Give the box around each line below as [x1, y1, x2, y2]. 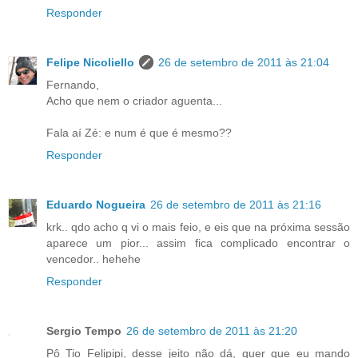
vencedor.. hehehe [46, 252, 141, 265]
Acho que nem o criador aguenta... [46, 93, 222, 107]
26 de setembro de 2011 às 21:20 [126, 324, 297, 337]
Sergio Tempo [46, 324, 121, 337]
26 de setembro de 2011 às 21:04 [158, 55, 329, 69]
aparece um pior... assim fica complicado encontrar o [46, 236, 350, 249]
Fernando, [46, 78, 99, 91]
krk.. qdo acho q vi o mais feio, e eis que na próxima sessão [46, 220, 350, 233]
